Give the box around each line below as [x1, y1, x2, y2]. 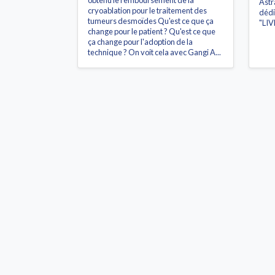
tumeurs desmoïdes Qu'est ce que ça [88, 16, 214, 26]
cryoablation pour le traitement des [88, 6, 207, 16]
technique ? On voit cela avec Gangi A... [88, 47, 221, 58]
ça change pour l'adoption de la [88, 37, 193, 47]
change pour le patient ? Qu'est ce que [88, 26, 215, 37]
